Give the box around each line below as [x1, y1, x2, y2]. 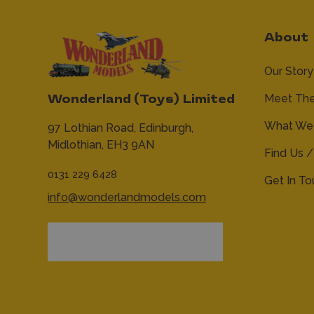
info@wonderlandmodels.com [48, 191, 206, 205]
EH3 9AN [104, 137, 154, 151]
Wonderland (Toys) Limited [48, 93, 235, 107]
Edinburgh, [136, 121, 193, 135]
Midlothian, [48, 137, 104, 151]
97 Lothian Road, [48, 121, 136, 135]
